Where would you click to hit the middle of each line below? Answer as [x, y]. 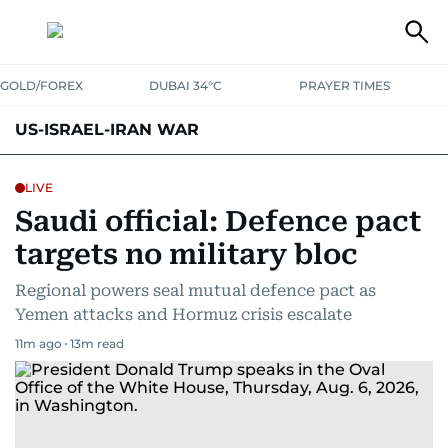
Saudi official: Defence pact [218, 221]
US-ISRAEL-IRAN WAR [107, 129]
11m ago [38, 343]
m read [102, 343]
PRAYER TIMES [344, 85]
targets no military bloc [186, 254]
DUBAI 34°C [186, 85]
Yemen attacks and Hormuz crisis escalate [183, 314]
